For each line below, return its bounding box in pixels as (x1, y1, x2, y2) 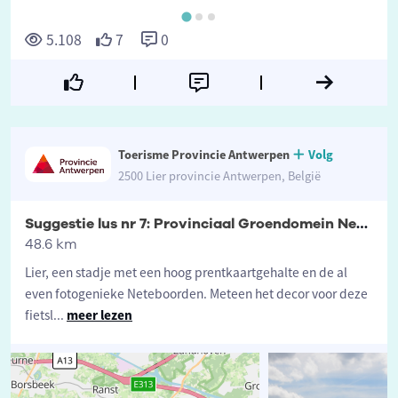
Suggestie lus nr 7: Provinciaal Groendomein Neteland (356, 214, 368, 235)
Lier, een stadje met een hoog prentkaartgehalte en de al (25, 264, 347, 282)
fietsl (25, 306, 53, 324)
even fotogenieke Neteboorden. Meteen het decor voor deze (25, 285, 368, 303)
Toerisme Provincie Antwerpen (117, 147, 290, 163)
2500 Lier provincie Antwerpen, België (117, 168, 321, 185)
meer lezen (67, 306, 132, 324)
